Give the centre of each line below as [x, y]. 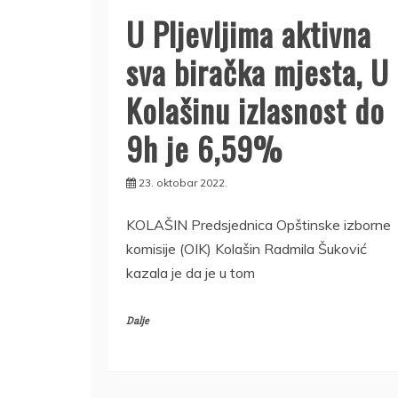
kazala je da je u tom [191, 272]
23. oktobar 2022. [183, 182]
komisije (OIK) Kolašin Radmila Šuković [247, 248]
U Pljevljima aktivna [249, 33]
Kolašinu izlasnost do [255, 109]
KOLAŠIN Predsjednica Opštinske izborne [259, 224]
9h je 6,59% [204, 147]
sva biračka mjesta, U [258, 71]
